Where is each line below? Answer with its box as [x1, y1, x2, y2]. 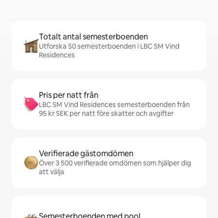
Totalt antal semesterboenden [39, 32, 148, 42]
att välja [39, 167, 64, 177]
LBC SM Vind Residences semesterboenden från [39, 100, 190, 109]
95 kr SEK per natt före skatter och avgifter [39, 109, 174, 118]
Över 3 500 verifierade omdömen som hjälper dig [39, 159, 191, 168]
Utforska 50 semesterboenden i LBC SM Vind [39, 42, 180, 51]
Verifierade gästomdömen [39, 148, 133, 159]
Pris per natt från [39, 90, 98, 101]
